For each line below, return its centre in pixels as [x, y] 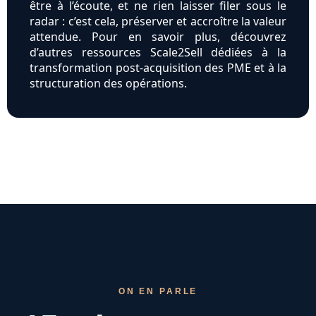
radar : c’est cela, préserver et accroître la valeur [158, 22]
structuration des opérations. [108, 84]
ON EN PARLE [158, 292]
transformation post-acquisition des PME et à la [158, 68]
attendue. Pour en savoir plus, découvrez [158, 37]
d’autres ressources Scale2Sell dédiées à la [158, 53]
